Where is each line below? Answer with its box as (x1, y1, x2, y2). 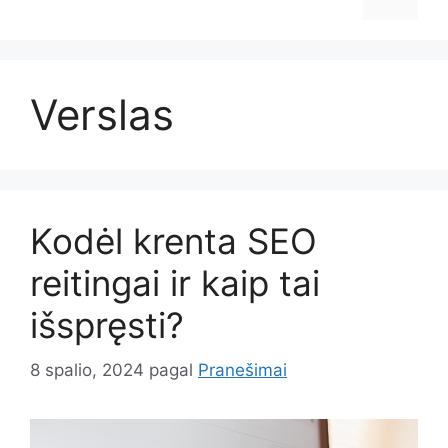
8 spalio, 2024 (30, 359, 144, 380)
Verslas (30, 89, 174, 140)
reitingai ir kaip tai (30, 262, 320, 304)
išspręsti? (30, 304, 184, 346)
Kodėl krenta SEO (30, 220, 317, 262)
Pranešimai (198, 359, 287, 380)
